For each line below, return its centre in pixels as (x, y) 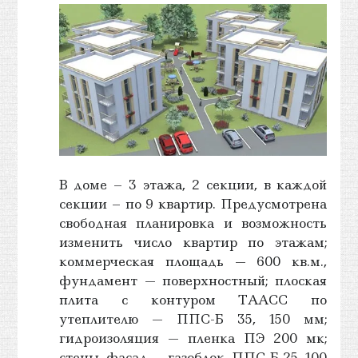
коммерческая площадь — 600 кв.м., (193, 261)
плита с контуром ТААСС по (193, 299)
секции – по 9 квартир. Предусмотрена (193, 203)
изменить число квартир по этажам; (193, 242)
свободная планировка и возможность (193, 223)
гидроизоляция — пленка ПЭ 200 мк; (193, 338)
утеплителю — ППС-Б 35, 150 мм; (193, 318)
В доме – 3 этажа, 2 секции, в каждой (193, 184)
